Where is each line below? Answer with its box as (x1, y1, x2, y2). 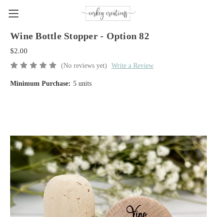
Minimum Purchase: (10, 79, 71, 87)
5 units (73, 79, 92, 87)
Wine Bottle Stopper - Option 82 (10, 31, 149, 42)
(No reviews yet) (61, 62, 107, 69)
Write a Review (111, 62, 154, 69)
